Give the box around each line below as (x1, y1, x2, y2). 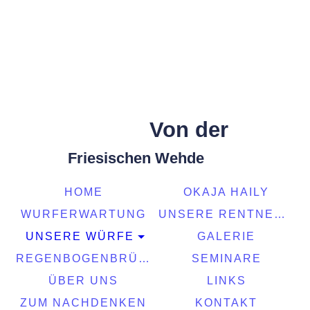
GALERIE (197, 230, 256, 242)
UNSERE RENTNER (273, 208, 285, 220)
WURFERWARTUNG (21, 208, 147, 220)
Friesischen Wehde (68, 149, 226, 167)
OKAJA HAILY (183, 186, 270, 198)
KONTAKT (195, 297, 258, 309)
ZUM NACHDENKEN (20, 297, 147, 309)
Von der (143, 118, 235, 142)
